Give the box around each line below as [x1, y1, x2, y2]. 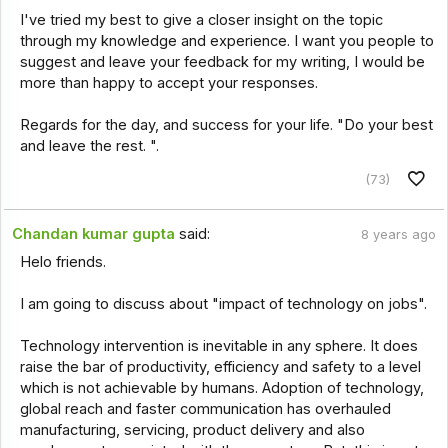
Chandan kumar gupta [12, 225, 176, 244]
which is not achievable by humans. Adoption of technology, [19, 379, 424, 398]
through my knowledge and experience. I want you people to [19, 31, 434, 50]
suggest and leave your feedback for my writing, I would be [19, 52, 425, 71]
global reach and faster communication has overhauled [19, 400, 391, 419]
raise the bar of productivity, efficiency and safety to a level [19, 358, 421, 377]
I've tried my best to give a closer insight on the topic [19, 10, 383, 29]
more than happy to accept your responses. [19, 73, 318, 92]
